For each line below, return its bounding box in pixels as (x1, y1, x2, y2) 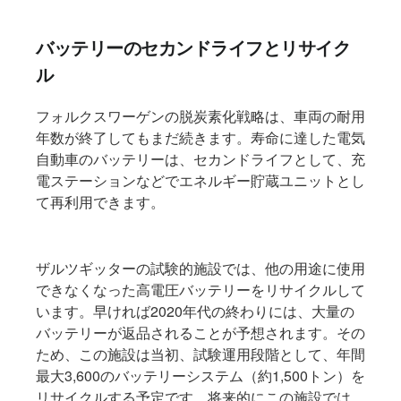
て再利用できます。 (36, 191, 165, 212)
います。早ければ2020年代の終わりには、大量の (36, 300, 354, 321)
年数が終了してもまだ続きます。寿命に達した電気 (36, 126, 365, 148)
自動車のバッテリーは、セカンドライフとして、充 (36, 148, 365, 169)
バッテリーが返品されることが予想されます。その (36, 321, 365, 343)
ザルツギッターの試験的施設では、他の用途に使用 (36, 257, 365, 278)
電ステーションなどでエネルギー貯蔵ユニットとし (36, 169, 365, 191)
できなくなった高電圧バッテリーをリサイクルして (36, 278, 365, 300)
